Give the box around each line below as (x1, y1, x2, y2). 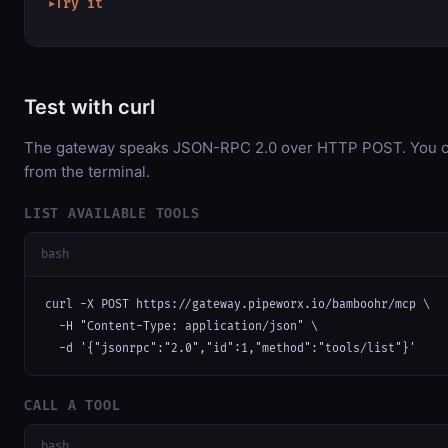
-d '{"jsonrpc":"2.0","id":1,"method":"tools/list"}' (45, 341, 416, 355)
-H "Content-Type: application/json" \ (45, 319, 318, 333)
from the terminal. (24, 162, 150, 182)
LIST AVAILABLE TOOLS (24, 206, 200, 223)
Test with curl (24, 95, 155, 120)
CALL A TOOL (24, 397, 121, 414)
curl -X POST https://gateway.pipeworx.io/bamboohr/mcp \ (45, 297, 430, 311)
